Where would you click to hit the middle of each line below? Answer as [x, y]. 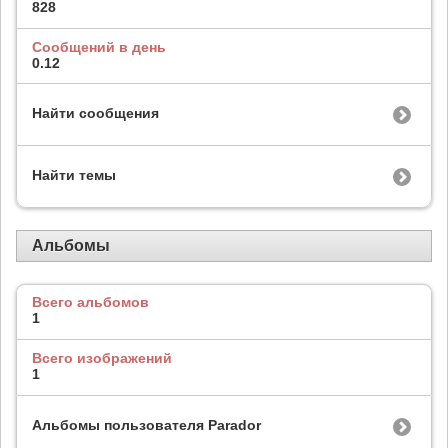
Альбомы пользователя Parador [146, 424]
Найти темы [74, 175]
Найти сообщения [95, 113]
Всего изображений [102, 358]
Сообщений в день [99, 46]
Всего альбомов [90, 302]
